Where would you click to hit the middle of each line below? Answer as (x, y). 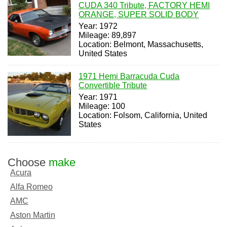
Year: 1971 (98, 97)
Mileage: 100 (102, 106)
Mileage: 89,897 (108, 35)
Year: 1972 (98, 26)
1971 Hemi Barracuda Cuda (129, 77)
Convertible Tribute (113, 86)
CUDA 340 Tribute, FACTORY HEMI (144, 6)
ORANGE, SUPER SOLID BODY (139, 15)
